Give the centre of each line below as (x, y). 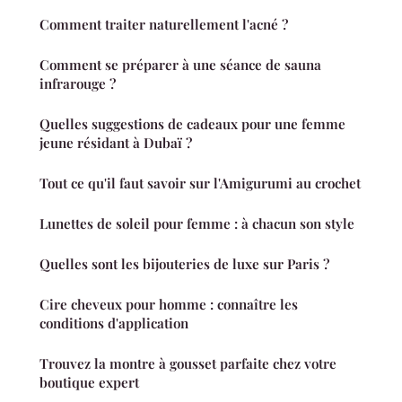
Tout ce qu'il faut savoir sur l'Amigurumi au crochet (200, 184)
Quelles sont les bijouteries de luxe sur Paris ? (184, 264)
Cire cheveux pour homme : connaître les (169, 305)
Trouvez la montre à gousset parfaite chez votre (188, 364)
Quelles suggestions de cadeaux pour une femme (192, 124)
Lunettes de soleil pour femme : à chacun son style (197, 224)
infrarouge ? (78, 84)
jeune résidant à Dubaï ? (116, 143)
